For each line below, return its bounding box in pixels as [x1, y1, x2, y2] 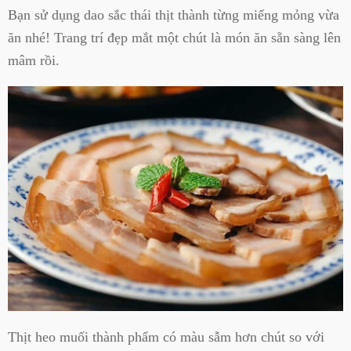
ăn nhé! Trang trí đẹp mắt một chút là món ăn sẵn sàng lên [8, 30, 341, 46]
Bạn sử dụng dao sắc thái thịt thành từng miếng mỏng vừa [8, 7, 339, 24]
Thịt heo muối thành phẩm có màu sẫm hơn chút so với [8, 328, 324, 345]
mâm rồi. [8, 52, 60, 69]
